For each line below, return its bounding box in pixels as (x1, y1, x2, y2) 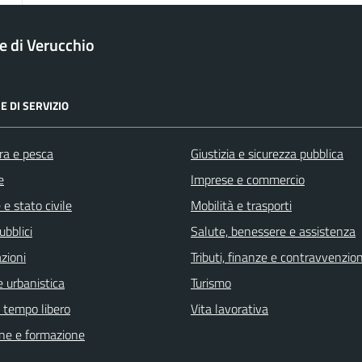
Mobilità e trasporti (191, 196, 292, 216)
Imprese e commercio (191, 170, 305, 190)
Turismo (191, 273, 231, 293)
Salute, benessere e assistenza (191, 221, 356, 242)
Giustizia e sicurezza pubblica (191, 144, 343, 164)
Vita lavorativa (191, 299, 268, 319)
